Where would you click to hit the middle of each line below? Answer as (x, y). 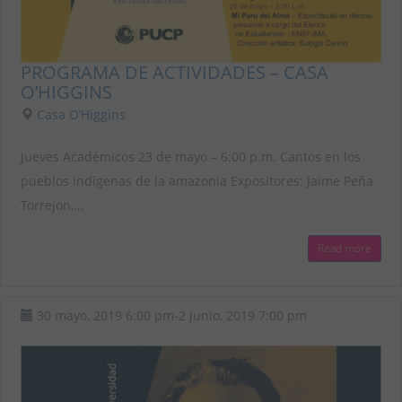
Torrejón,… (52, 205)
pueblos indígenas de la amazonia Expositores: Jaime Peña (197, 180)
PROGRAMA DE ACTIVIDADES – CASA (175, 72)
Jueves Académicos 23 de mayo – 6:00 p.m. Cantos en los (191, 156)
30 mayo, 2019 (79, 316)
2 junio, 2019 (217, 316)
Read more (345, 249)
